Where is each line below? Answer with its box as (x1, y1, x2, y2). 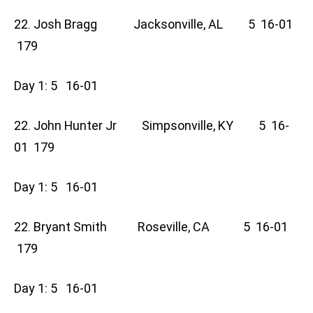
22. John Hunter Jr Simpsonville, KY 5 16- (14, 118, 289, 133)
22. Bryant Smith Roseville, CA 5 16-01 (14, 219, 288, 235)
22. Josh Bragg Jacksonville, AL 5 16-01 (14, 17, 293, 32)
